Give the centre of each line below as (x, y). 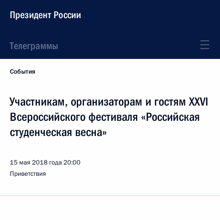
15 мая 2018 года (36, 163)
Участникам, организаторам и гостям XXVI (109, 102)
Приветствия (28, 174)
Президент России (45, 15)
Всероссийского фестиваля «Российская (105, 117)
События (23, 72)
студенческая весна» (58, 132)
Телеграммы (34, 46)
